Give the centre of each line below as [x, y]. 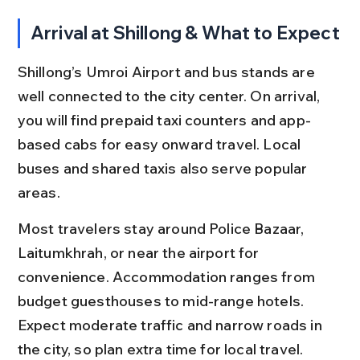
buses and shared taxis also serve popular [164, 168]
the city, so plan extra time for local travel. [160, 349]
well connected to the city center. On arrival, [170, 96]
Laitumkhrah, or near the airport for [140, 252]
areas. [39, 192]
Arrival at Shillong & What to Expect [185, 33]
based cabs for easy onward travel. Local [161, 144]
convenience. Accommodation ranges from [168, 276]
